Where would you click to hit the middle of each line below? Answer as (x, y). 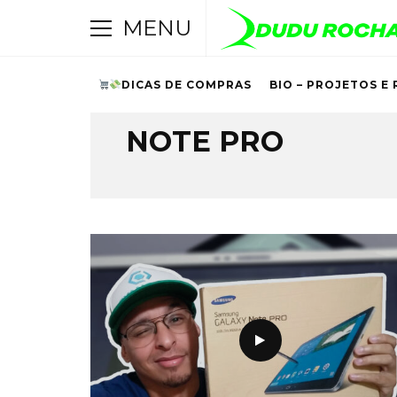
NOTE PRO (205, 141)
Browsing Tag (167, 106)
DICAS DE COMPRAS (187, 85)
